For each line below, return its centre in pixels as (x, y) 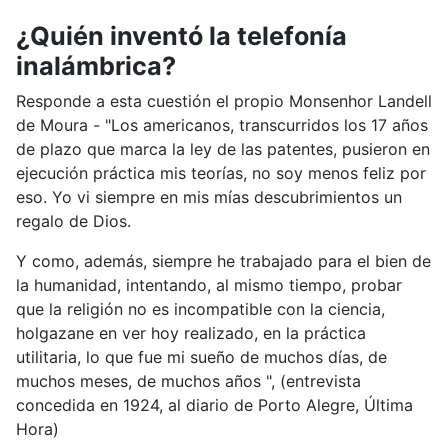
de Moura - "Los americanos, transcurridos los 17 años (222, 124)
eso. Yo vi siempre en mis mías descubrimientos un (209, 196)
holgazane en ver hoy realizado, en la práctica (191, 332)
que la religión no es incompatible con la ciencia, (200, 308)
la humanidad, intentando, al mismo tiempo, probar (209, 284)
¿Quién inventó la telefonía (181, 35)
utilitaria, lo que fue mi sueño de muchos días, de (201, 356)
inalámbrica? (96, 65)
